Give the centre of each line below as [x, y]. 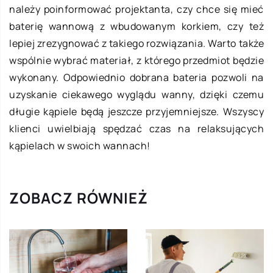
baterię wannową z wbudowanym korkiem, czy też [136, 26]
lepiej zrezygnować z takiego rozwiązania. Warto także [136, 43]
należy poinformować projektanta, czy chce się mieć [136, 9]
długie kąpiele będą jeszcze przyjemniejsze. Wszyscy [136, 111]
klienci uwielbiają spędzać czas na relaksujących [136, 128]
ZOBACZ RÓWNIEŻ [79, 197]
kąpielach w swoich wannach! [80, 145]
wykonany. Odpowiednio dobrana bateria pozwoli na [136, 77]
